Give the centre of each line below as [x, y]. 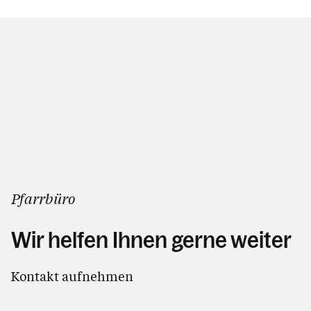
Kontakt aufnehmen [72, 276]
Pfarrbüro [43, 198]
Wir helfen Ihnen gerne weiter [151, 240]
